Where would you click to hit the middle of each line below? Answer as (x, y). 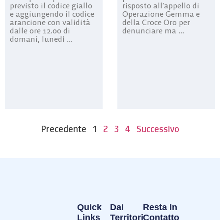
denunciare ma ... (153, 31)
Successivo (158, 129)
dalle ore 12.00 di (40, 30)
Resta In (160, 207)
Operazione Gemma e (161, 14)
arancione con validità (50, 22)
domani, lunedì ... (41, 39)
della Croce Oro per (156, 22)
